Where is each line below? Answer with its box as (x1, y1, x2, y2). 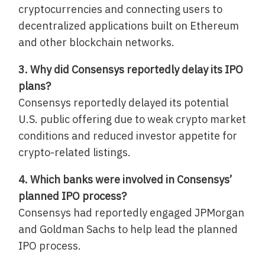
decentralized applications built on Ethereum (18, 19, 240, 33)
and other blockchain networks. (18, 35, 175, 50)
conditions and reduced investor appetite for (18, 129, 238, 143)
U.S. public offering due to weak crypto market (18, 112, 247, 127)
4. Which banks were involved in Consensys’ (18, 173, 232, 187)
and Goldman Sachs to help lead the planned (18, 222, 238, 237)
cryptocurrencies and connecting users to (18, 2, 223, 17)
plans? (18, 79, 51, 93)
